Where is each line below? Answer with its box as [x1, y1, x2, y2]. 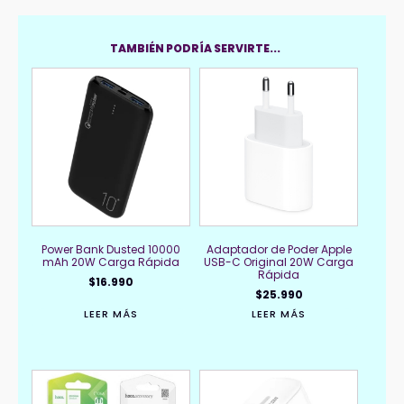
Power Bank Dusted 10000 [41, 241, 181, 257]
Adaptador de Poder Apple [206, 241, 352, 257]
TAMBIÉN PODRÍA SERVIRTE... [110, 40, 280, 56]
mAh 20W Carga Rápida [42, 253, 180, 270]
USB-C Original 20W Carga [204, 253, 354, 270]
